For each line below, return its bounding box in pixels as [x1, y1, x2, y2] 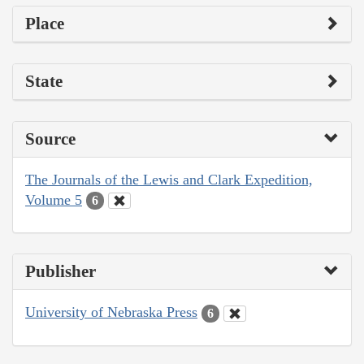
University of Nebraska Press [25, 304, 197, 321]
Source [25, 128, 76, 149]
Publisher [25, 262, 96, 282]
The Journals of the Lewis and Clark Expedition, [25, 171, 313, 188]
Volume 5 [25, 191, 82, 208]
